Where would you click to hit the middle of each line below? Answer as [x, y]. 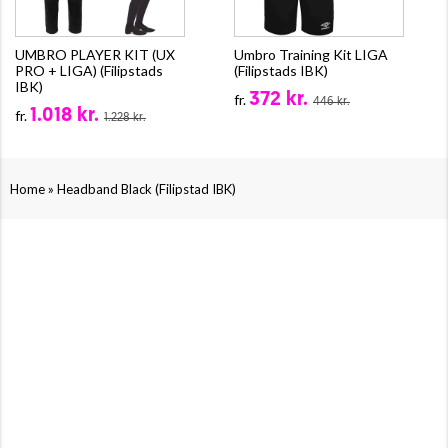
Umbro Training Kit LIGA [311, 54]
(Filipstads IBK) [281, 70]
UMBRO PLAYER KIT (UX [95, 54]
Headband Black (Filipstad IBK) [146, 188]
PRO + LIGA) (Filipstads [89, 70]
